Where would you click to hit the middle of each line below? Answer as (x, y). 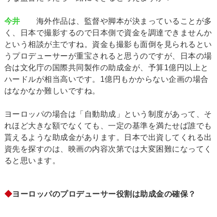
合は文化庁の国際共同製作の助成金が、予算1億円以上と (106, 68)
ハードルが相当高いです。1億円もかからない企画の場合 (106, 79)
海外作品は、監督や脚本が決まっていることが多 (116, 21)
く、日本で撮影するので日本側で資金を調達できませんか (108, 33)
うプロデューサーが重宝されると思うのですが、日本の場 (108, 56)
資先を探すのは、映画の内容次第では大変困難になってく (108, 149)
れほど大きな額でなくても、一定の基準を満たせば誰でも (108, 126)
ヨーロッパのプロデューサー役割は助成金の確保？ (104, 194)
